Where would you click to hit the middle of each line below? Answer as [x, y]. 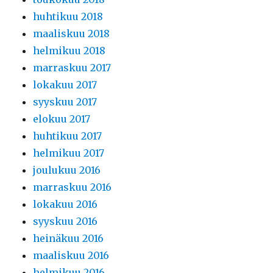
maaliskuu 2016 [71, 255]
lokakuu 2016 [66, 204]
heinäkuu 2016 [69, 238]
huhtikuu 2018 [68, 16]
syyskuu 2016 [66, 221]
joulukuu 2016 [67, 170]
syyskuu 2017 [65, 102]
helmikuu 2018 [69, 51]
